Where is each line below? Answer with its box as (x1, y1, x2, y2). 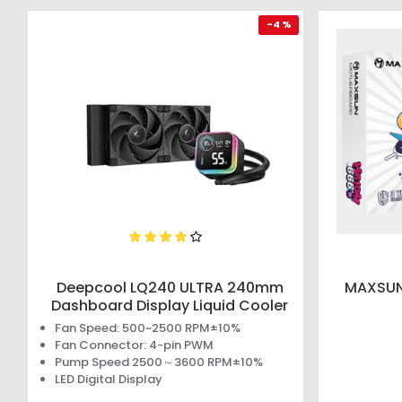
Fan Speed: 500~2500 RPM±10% (54, 319, 240, 337)
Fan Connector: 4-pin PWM (54, 336, 214, 354)
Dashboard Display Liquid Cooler (51, 295, 289, 317)
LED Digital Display (54, 371, 162, 389)
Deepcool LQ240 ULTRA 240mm (56, 277, 284, 299)
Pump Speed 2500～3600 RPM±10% (54, 354, 263, 371)
